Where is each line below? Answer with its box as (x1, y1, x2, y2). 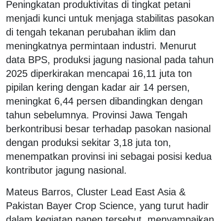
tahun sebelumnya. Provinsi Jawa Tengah (6, 109, 187, 120)
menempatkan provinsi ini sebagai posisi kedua (6, 150, 212, 162)
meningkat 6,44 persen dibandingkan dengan (6, 95, 203, 107)
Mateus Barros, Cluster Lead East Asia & (6, 186, 185, 197)
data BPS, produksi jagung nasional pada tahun (6, 54, 214, 65)
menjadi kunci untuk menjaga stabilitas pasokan (6, 12, 214, 24)
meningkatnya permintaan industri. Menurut (6, 40, 196, 51)
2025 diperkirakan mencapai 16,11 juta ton (6, 68, 192, 79)
